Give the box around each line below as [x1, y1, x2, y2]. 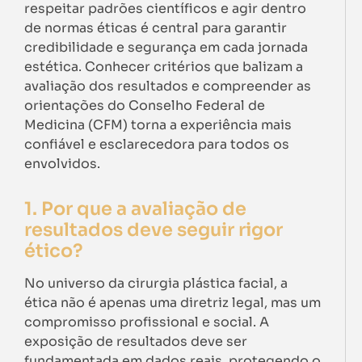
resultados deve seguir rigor [24, 218, 283, 241]
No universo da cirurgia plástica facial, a [24, 275, 288, 292]
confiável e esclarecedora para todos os [24, 136, 289, 153]
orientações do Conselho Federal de [24, 97, 265, 114]
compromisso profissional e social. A [24, 314, 269, 330]
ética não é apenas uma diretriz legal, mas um [24, 294, 321, 311]
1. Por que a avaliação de [24, 197, 246, 220]
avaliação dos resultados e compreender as [24, 78, 311, 95]
